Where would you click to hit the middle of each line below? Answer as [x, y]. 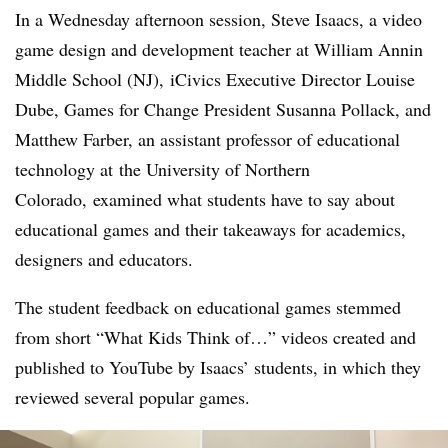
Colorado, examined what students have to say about [205, 198]
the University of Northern [211, 168]
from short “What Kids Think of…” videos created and [215, 336]
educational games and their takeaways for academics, [210, 228]
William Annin [368, 48]
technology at [64, 168]
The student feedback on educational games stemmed [208, 306]
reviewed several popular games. [132, 396]
